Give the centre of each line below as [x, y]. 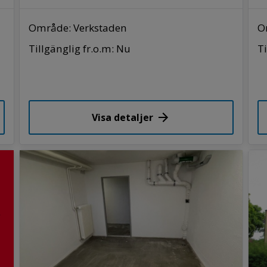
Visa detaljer [122, 117]
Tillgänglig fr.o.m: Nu [80, 48]
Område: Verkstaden [78, 27]
